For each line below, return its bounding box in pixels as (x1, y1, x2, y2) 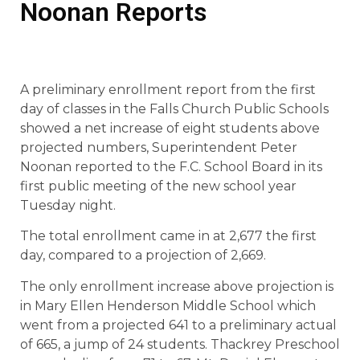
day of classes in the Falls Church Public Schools (20, 101, 329, 117)
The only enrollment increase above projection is (20, 278, 333, 294)
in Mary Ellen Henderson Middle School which (20, 297, 316, 313)
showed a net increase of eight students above (20, 121, 320, 136)
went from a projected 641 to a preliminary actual (20, 317, 337, 333)
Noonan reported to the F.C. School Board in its (20, 159, 322, 174)
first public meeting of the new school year (20, 178, 297, 194)
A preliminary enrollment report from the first (20, 82, 316, 97)
